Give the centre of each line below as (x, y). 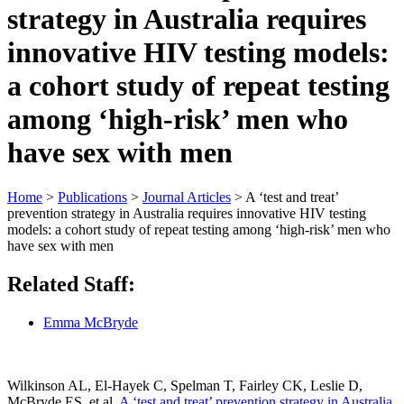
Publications (92, 197)
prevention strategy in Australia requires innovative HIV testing (187, 213)
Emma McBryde (91, 322)
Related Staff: (71, 284)
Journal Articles (187, 197)
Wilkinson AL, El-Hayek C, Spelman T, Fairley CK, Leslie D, (185, 385)
